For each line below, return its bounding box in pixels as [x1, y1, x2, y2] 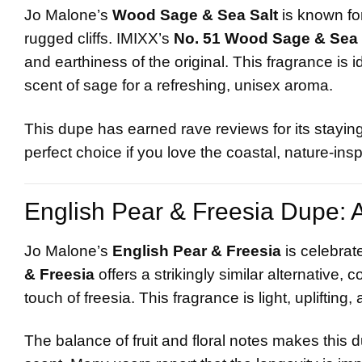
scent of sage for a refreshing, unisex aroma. [24, 77, 333, 95]
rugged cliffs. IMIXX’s [24, 30, 174, 48]
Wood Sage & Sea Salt [112, 6, 278, 24]
